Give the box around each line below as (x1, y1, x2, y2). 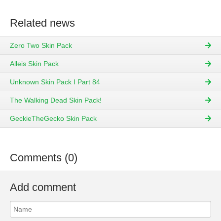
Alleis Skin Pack (10, 60, 59, 68)
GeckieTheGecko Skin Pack (10, 114, 97, 123)
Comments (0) (10, 151, 77, 164)
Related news (10, 17, 75, 29)
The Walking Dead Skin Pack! (10, 96, 102, 105)
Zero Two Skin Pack (10, 41, 72, 50)
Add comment (10, 181, 76, 194)
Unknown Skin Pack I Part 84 (10, 78, 100, 86)
